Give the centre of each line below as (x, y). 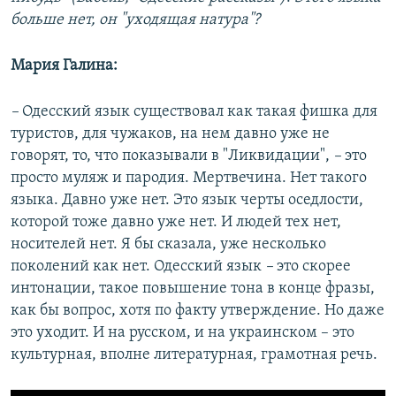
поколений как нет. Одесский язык (138, 267)
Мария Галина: (64, 66)
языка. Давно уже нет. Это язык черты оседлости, (187, 201)
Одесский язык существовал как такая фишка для (200, 112)
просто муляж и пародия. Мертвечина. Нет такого (189, 179)
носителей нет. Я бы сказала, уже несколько (168, 245)
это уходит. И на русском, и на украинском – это (183, 333)
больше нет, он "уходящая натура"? (135, 20)
